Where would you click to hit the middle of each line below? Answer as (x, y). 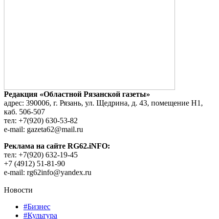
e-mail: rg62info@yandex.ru (48, 173)
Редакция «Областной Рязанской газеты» (77, 94)
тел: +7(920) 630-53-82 (41, 121)
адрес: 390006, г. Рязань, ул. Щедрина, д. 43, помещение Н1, (103, 103)
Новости (18, 190)
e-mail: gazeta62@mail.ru (44, 130)
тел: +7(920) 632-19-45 (41, 155)
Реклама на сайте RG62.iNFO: (57, 146)
